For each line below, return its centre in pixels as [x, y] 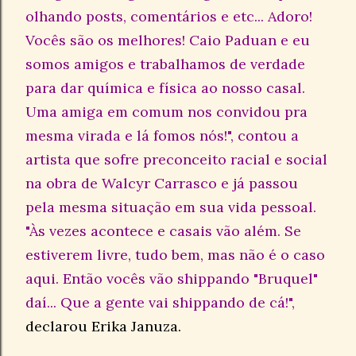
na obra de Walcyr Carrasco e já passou [162, 184]
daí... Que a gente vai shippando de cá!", [160, 303]
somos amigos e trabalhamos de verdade [165, 64]
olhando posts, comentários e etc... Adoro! [169, 17]
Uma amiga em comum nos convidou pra [166, 112]
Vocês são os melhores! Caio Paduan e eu [168, 41]
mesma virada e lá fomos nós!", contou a [162, 136]
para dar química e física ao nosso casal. [165, 88]
